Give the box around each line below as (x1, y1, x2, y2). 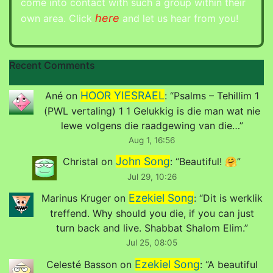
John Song (116, 155, 170, 168)
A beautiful (207, 258, 258, 271)
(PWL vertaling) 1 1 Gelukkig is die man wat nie (43, 105, 260, 117)
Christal (63, 155, 98, 168)
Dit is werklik (202, 192, 263, 205)
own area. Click (21, 12, 95, 24)
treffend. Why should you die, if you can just (49, 207, 254, 220)
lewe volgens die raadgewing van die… (60, 119, 239, 132)
